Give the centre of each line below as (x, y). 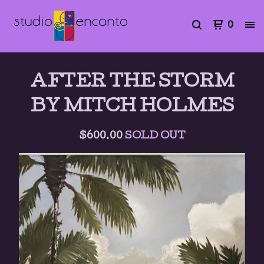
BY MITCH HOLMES (132, 108)
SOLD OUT (155, 136)
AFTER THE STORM (132, 83)
